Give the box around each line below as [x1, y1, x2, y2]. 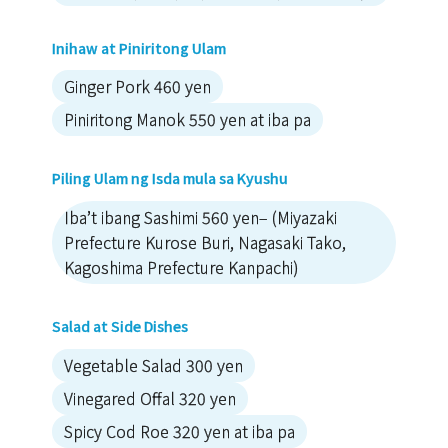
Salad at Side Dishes [52, 316, 188, 337]
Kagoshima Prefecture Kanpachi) [64, 255, 299, 280]
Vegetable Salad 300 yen [64, 353, 243, 378]
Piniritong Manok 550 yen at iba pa [64, 107, 311, 132]
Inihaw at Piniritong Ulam [52, 37, 226, 58]
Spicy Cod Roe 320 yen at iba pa [64, 419, 295, 444]
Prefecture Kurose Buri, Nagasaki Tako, [64, 230, 346, 255]
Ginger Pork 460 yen [64, 74, 211, 99]
